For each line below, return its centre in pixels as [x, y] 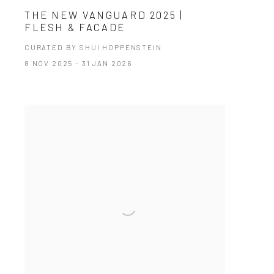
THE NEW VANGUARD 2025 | [104, 15]
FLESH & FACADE [75, 27]
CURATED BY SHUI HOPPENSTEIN [93, 47]
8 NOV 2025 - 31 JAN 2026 [78, 63]
